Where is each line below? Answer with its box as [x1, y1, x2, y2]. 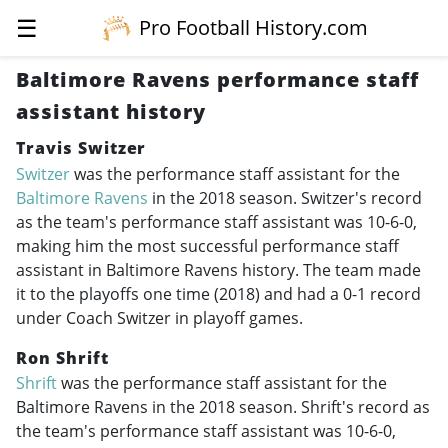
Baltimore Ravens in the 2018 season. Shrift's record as [16, 396, 430, 419]
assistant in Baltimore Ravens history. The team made [16, 258, 421, 281]
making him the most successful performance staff [16, 234, 399, 257]
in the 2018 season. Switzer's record [148, 186, 422, 209]
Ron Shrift [16, 346, 109, 369]
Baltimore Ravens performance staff [16, 66, 419, 93]
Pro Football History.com [139, 14, 369, 41]
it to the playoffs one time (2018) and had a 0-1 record [16, 282, 421, 305]
